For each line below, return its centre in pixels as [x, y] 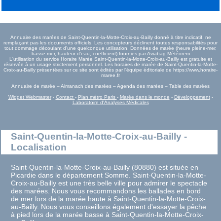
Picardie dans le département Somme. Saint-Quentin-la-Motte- [109, 175]
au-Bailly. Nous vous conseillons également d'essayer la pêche [109, 207]
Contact [65, 97]
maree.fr [110, 75]
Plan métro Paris [97, 97]
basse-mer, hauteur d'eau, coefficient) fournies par [89, 53]
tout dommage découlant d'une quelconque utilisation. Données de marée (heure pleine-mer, [110, 48]
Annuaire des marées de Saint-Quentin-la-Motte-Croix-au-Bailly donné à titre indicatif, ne [110, 37]
